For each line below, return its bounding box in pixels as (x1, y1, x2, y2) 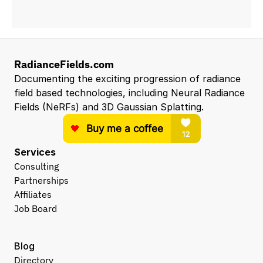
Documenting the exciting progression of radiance (14, 73, 241, 85)
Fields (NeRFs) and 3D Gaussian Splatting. (14, 101, 204, 113)
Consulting (14, 160, 59, 172)
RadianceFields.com (14, 58, 114, 71)
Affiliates (14, 188, 52, 200)
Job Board (14, 203, 57, 214)
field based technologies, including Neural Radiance (14, 87, 245, 99)
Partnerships (14, 174, 69, 186)
